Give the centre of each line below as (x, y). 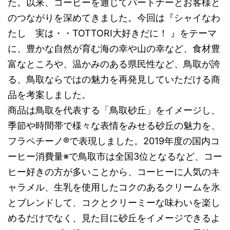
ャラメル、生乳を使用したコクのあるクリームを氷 (114, 187)
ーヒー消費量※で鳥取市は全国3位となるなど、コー (115, 157)
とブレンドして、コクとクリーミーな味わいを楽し (114, 203)
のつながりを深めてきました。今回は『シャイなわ (114, 18)
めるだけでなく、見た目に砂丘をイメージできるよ (114, 218)
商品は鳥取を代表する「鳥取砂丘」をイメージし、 (114, 110)
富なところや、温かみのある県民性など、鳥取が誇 (114, 64)
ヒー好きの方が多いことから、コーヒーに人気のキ (114, 172)
